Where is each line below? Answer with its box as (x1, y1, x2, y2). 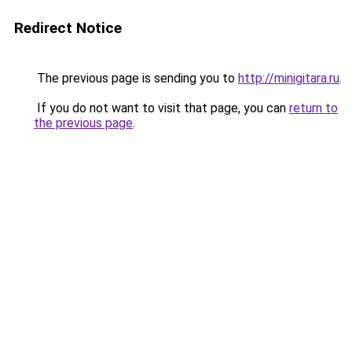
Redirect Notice (14, 19, 122, 37)
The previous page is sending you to (34, 71, 238, 86)
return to (289, 101, 338, 115)
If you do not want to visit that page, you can (34, 101, 289, 115)
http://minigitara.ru (238, 71, 339, 86)
